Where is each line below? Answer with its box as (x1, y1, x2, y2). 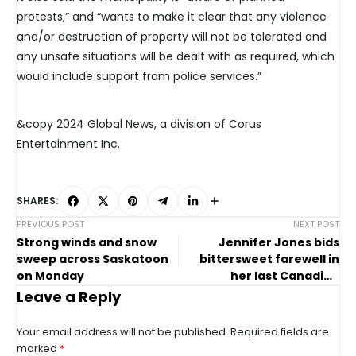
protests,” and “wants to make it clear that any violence (17, 9, 327, 25)
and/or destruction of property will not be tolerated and (17, 29, 327, 45)
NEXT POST (293, 218, 339, 231)
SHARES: (17, 195, 58, 208)
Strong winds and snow (17, 234, 157, 251)
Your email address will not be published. (17, 324, 228, 340)
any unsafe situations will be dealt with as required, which (17, 48, 335, 65)
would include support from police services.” (17, 68, 261, 85)
